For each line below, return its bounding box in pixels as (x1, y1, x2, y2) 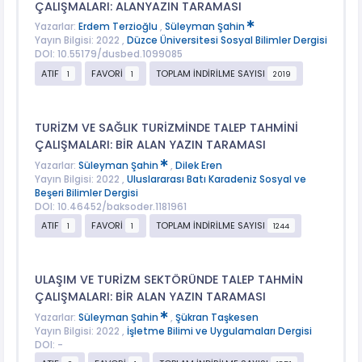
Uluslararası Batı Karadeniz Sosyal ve (126, 172, 306, 186)
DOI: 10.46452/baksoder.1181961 (34, 200, 187, 213)
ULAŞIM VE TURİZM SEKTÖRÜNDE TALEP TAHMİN (34, 271, 303, 288)
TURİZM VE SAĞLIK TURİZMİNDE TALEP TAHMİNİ (34, 120, 298, 136)
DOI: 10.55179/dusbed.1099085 (34, 48, 183, 61)
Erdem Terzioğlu (78, 20, 160, 34)
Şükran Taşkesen (175, 310, 259, 324)
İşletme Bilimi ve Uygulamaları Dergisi (126, 324, 312, 338)
